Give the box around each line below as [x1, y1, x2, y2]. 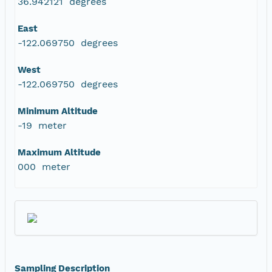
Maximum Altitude [18, 146, 101, 158]
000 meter [18, 160, 70, 172]
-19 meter [18, 119, 67, 131]
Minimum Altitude [18, 105, 98, 117]
